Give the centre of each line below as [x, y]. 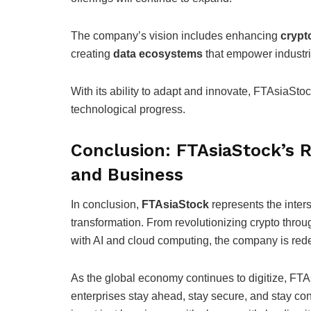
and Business [127, 175]
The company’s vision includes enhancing [176, 36]
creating [92, 54]
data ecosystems [158, 54]
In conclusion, [106, 204]
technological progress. [128, 110]
